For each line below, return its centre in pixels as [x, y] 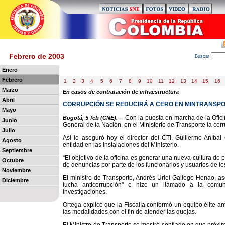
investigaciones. [85, 192]
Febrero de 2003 [37, 56]
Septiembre [17, 150]
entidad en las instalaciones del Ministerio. [121, 145]
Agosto [12, 140]
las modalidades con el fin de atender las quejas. [130, 212]
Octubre [13, 160]
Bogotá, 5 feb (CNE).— [93, 118]
